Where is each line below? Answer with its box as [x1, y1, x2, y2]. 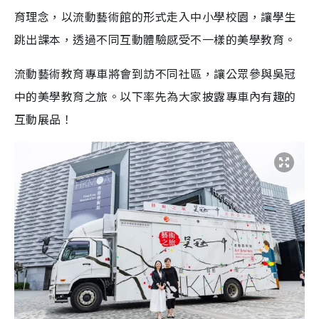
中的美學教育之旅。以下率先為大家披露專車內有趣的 [14, 88, 296, 105]
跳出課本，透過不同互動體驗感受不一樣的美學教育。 [14, 31, 296, 48]
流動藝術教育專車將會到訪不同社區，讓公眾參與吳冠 [14, 65, 296, 83]
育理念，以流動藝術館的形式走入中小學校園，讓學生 [14, 8, 296, 26]
